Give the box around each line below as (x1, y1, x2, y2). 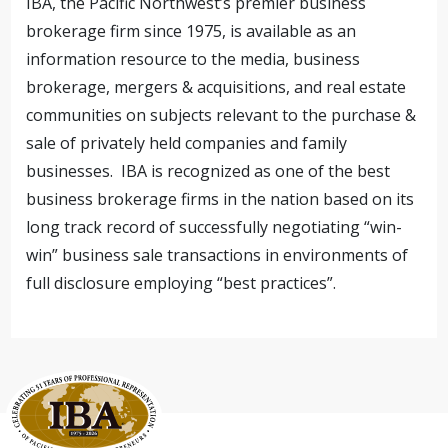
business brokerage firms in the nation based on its (26, 188, 415, 210)
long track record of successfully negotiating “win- (26, 216, 403, 238)
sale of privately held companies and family (26, 132, 348, 154)
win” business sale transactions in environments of (26, 244, 409, 266)
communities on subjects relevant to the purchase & (26, 104, 417, 126)
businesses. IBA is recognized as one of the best (26, 160, 391, 182)
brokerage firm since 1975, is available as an (26, 20, 357, 42)
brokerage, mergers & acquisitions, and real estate (26, 76, 407, 98)
